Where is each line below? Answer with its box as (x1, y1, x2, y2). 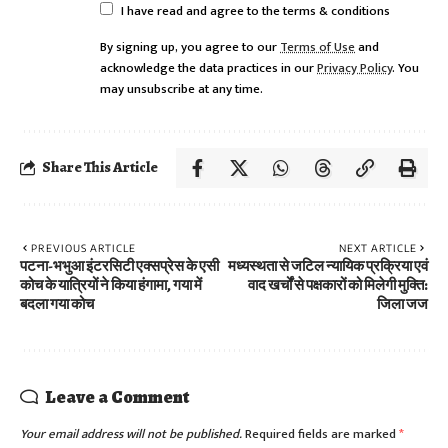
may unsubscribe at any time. (100, 78, 263, 100)
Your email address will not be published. (20, 423, 242, 445)
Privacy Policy (317, 57, 392, 79)
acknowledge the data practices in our (100, 57, 317, 79)
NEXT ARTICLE (339, 241, 417, 254)
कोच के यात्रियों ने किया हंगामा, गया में (20, 274, 202, 295)
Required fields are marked (245, 423, 399, 445)
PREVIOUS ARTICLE (31, 241, 136, 254)
